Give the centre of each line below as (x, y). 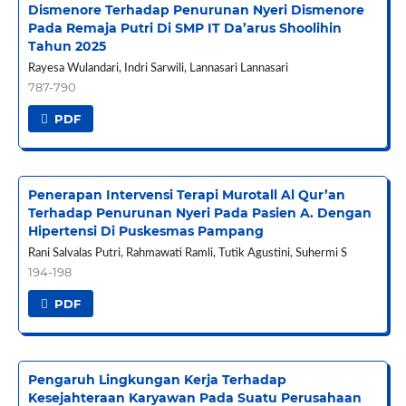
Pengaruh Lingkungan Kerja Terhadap (157, 380)
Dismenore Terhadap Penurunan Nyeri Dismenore (196, 10)
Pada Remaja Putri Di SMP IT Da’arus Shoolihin (184, 29)
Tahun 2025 (67, 47)
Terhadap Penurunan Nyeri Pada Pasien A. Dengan (199, 213)
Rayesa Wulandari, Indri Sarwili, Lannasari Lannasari (158, 69)
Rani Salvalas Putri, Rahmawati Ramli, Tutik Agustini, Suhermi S (187, 254)
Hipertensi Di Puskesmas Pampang (145, 232)
